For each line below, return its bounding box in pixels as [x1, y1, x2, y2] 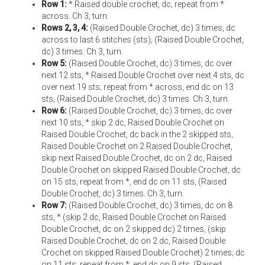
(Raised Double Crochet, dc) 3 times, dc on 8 [67, 201, 232, 210]
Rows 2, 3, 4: [41, 23, 88, 33]
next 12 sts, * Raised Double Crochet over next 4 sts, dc [41, 70, 244, 80]
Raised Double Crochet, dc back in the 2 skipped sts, [41, 130, 233, 139]
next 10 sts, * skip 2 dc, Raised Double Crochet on [41, 118, 224, 127]
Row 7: [41, 201, 67, 210]
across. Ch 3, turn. [41, 11, 109, 21]
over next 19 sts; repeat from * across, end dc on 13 [41, 82, 234, 92]
